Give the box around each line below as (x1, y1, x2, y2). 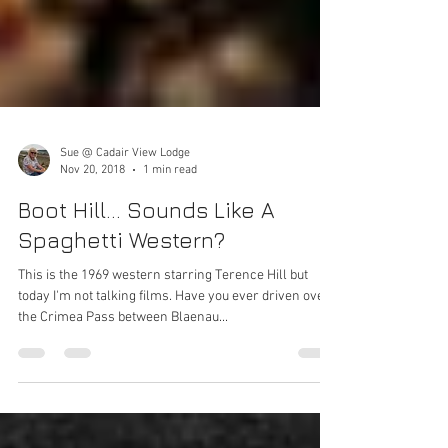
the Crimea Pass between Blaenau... (18, 369, 228, 386)
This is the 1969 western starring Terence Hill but (18, 327, 308, 344)
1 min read (143, 222, 197, 237)
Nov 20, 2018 (60, 222, 125, 237)
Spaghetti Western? (18, 287, 225, 313)
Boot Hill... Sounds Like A (18, 257, 275, 283)
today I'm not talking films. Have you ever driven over (18, 348, 330, 365)
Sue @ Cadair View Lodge (60, 206, 190, 220)
